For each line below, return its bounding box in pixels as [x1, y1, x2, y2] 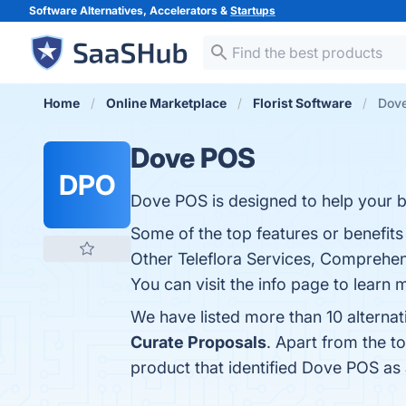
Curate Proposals [130, 333, 266, 352]
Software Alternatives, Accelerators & [29, 4, 230, 17]
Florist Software [253, 95, 352, 111]
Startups [230, 4, 275, 17]
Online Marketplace [106, 95, 227, 111]
